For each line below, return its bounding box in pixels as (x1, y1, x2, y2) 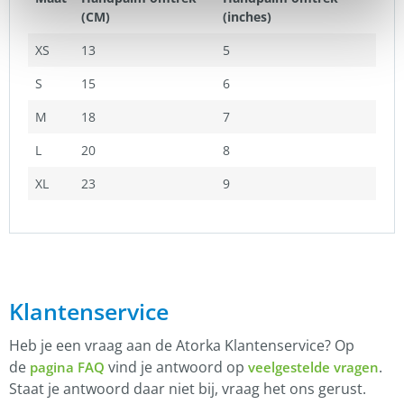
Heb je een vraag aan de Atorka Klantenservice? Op (9, 335, 354, 356)
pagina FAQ (30, 358, 105, 377)
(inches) (223, 8, 271, 26)
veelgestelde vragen (248, 358, 379, 377)
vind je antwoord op (105, 357, 248, 378)
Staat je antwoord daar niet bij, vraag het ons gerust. (9, 379, 366, 399)
